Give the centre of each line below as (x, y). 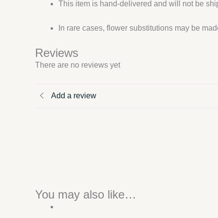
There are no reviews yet (78, 65)
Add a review (74, 96)
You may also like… (86, 194)
